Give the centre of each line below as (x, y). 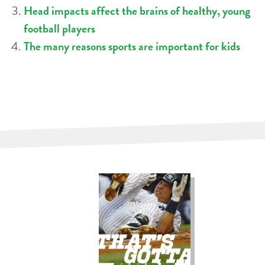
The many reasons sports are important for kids (132, 46)
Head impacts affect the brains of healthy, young (137, 10)
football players (59, 28)
